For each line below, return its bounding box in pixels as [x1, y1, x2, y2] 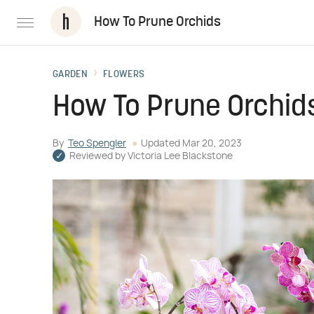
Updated [141, 139, 182, 149]
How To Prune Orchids [94, 15, 221, 29]
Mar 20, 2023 [182, 139, 242, 149]
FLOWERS [103, 69, 145, 80]
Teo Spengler [68, 139, 126, 149]
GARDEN [53, 69, 88, 80]
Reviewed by [69, 151, 128, 161]
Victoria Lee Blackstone [128, 151, 233, 161]
